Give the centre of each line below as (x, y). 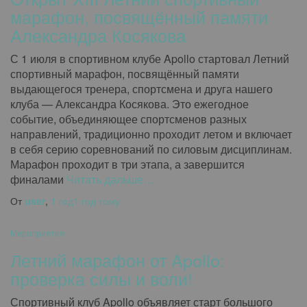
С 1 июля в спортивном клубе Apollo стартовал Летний (150, 59)
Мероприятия (37, 233)
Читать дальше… (109, 179)
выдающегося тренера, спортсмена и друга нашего (142, 89)
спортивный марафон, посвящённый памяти (125, 74)
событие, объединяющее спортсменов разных (128, 119)
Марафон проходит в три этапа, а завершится (127, 164)
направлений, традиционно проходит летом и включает (151, 134)
